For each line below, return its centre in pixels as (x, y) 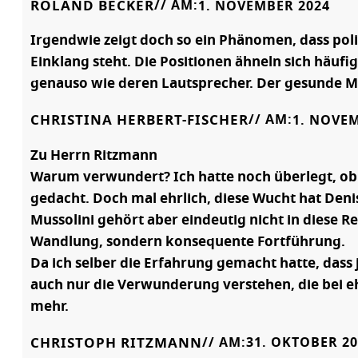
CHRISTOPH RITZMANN (116, 343)
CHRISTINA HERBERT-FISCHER (139, 121)
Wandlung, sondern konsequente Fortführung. (188, 241)
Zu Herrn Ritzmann (94, 155)
